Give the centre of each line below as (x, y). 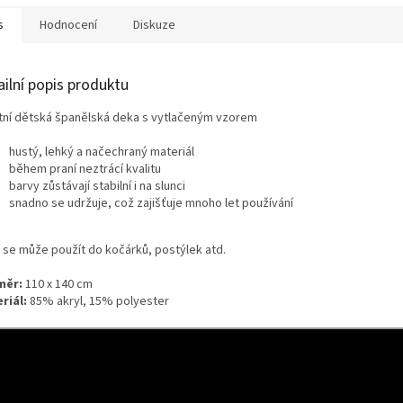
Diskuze (154, 25)
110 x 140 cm (58, 284)
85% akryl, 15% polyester (98, 301)
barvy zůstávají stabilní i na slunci (97, 186)
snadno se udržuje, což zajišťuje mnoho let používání (152, 203)
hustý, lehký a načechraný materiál (102, 152)
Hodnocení (68, 25)
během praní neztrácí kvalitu (85, 169)
